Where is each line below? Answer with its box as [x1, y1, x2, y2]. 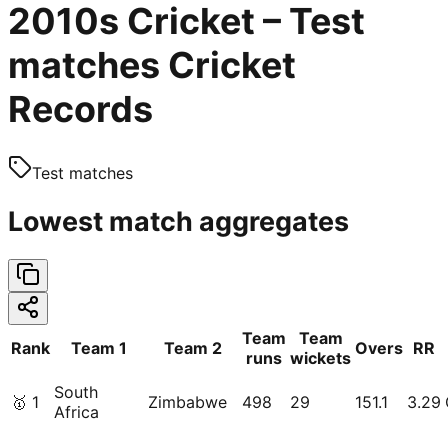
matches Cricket [8, 42, 296, 87]
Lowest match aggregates [8, 204, 349, 237]
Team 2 [164, 338, 222, 359]
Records [8, 86, 153, 131]
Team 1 [71, 338, 127, 359]
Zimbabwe [148, 392, 227, 413]
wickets [290, 348, 351, 369]
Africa [54, 402, 99, 423]
